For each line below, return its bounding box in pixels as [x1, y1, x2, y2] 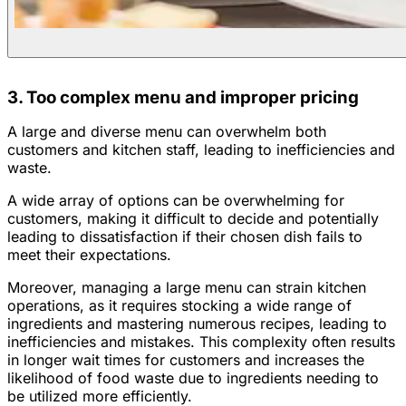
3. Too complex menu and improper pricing [7, 87, 359, 109]
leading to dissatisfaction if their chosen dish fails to [7, 227, 362, 246]
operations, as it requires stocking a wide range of [7, 296, 352, 315]
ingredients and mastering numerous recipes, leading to [7, 314, 387, 333]
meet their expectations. [7, 246, 171, 265]
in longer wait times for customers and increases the [7, 351, 364, 370]
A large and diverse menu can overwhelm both [7, 122, 326, 141]
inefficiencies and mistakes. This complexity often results [7, 333, 395, 352]
